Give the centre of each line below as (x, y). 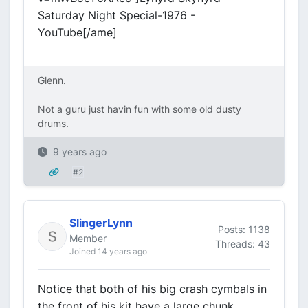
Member (88, 238)
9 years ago (80, 152)
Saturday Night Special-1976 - (117, 15)
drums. (55, 123)
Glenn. (52, 80)
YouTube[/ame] (77, 32)
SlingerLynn (101, 223)
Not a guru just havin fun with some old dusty (140, 109)
